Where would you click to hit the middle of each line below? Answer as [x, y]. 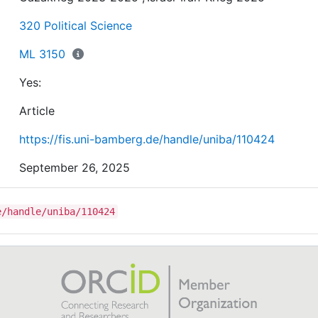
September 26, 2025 [75, 168]
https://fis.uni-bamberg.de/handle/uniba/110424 [147, 139]
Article [37, 111]
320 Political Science [76, 26]
